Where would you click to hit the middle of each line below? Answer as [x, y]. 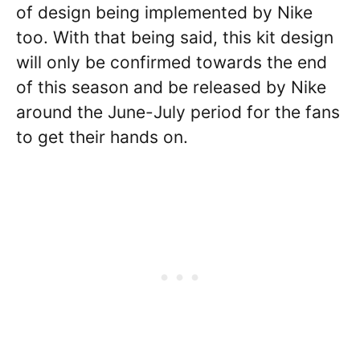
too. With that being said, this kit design [175, 37]
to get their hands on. [102, 137]
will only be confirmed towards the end [172, 62]
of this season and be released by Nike [171, 87]
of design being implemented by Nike [164, 12]
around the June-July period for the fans [178, 112]
